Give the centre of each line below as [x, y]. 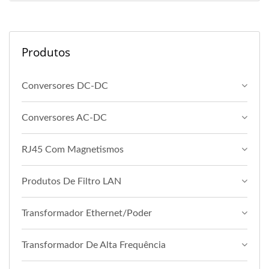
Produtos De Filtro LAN [71, 181]
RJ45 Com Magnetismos [73, 149]
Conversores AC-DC [64, 117]
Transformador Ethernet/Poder [87, 213]
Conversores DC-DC [65, 86]
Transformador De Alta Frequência [94, 245]
